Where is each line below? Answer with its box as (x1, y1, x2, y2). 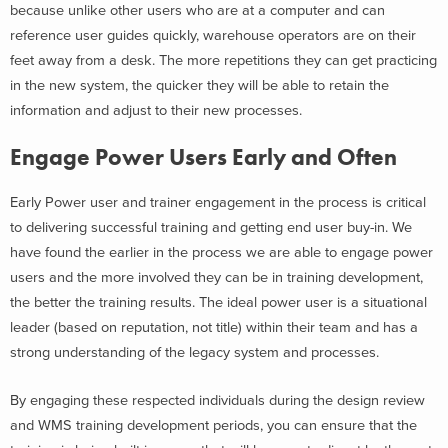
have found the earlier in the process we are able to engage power (10, 243, 433, 261)
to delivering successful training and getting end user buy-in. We (10, 218, 412, 236)
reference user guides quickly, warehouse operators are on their (10, 26, 416, 44)
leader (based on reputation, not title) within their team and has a (10, 318, 418, 336)
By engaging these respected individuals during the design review (10, 391, 425, 409)
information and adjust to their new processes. (10, 101, 302, 119)
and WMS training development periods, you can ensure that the (10, 416, 417, 434)
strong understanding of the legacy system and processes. (10, 343, 379, 361)
